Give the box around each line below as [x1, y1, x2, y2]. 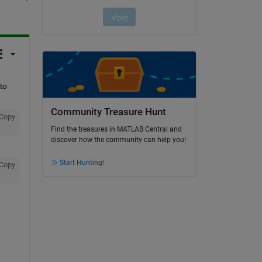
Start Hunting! [59, 158, 104, 167]
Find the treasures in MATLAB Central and [50, 125, 182, 134]
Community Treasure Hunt [50, 106, 166, 118]
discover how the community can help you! [50, 136, 186, 144]
